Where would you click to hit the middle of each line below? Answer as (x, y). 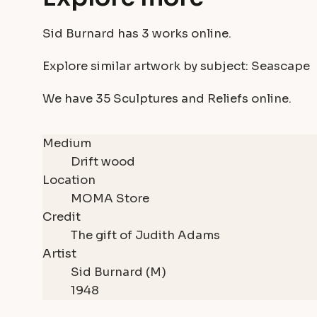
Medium (67, 144)
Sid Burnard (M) (119, 272)
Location (69, 180)
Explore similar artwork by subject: (147, 67)
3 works (166, 34)
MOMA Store (110, 199)
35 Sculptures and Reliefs (173, 99)
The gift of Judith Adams (145, 236)
